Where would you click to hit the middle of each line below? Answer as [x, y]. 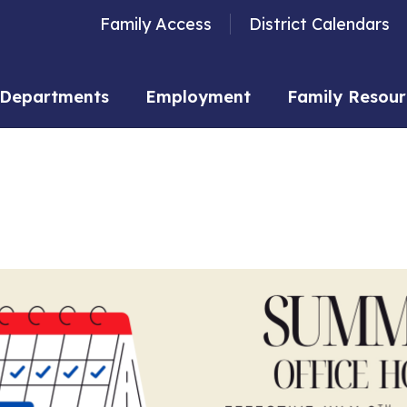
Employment [198, 97]
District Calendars [319, 24]
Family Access [156, 24]
